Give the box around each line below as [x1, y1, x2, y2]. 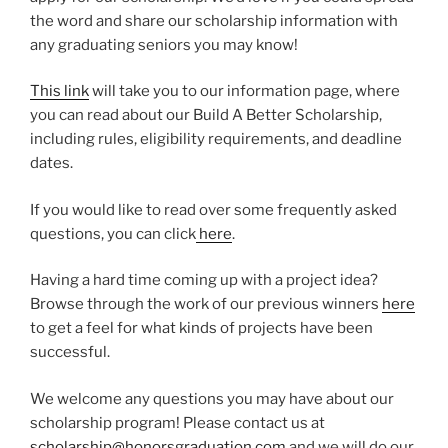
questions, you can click [30, 224, 196, 243]
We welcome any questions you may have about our [30, 389, 394, 408]
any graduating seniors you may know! [30, 35, 298, 54]
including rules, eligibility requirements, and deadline [30, 130, 402, 149]
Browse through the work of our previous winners [30, 295, 382, 314]
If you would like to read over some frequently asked [30, 200, 397, 219]
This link [30, 82, 89, 101]
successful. [30, 343, 110, 362]
